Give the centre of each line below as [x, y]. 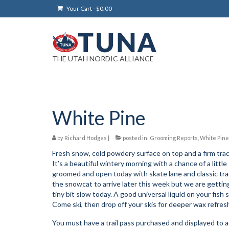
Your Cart [79, 8]
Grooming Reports [174, 138]
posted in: [136, 138]
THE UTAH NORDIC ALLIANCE [103, 58]
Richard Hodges [86, 138]
